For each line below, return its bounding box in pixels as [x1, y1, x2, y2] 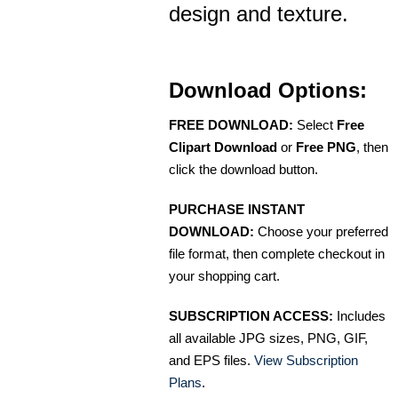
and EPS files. [169, 352, 254, 368]
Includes [333, 307, 386, 323]
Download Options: [169, 77, 367, 102]
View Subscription [254, 352, 358, 368]
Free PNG [296, 139, 356, 155]
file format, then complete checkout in [169, 245, 385, 261]
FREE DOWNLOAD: [169, 116, 293, 132]
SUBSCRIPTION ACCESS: [169, 307, 333, 323]
